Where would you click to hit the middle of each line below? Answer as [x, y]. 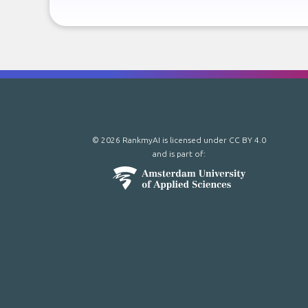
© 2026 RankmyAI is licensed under [160, 140]
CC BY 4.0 [247, 140]
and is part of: [179, 154]
